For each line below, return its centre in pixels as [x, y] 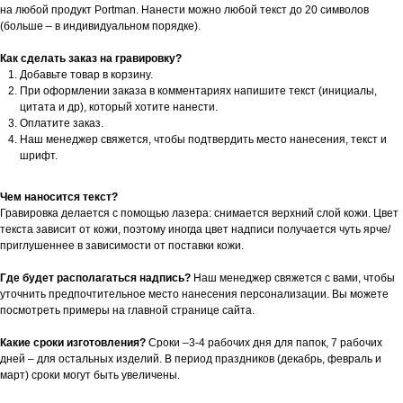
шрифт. [39, 155]
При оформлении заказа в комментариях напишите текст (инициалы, [198, 90]
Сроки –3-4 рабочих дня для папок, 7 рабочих [264, 342]
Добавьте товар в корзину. [86, 74]
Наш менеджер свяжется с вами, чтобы [294, 278]
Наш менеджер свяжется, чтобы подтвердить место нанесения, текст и [203, 139]
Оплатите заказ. [62, 123]
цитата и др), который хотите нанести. [119, 107]
